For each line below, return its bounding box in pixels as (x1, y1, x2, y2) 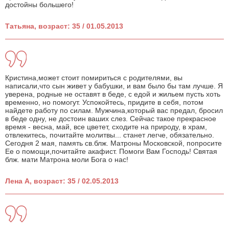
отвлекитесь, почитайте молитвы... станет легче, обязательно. (5, 131, 214, 140)
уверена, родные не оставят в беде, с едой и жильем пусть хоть (5, 90, 220, 99)
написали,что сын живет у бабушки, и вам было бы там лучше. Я (5, 82, 223, 90)
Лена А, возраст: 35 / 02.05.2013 (5, 177, 119, 186)
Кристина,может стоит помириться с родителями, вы (5, 74, 182, 82)
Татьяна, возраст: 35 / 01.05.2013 (5, 22, 123, 31)
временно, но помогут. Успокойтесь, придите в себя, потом (5, 98, 203, 107)
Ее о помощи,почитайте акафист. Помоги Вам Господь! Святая (5, 147, 217, 156)
